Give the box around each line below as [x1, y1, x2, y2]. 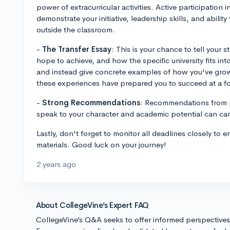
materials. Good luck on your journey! [36, 140, 166, 149]
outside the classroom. [36, 25, 115, 34]
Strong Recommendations [42, 98, 140, 107]
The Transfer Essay [42, 44, 111, 54]
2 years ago [36, 159, 76, 169]
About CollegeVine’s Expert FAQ [36, 200, 149, 210]
